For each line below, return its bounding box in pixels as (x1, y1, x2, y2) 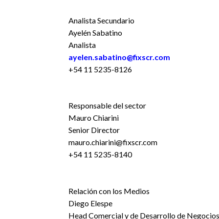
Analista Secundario (68, 16, 134, 25)
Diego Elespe (68, 198, 112, 208)
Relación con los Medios (68, 186, 150, 196)
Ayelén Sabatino (68, 28, 122, 37)
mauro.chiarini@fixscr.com (68, 137, 157, 147)
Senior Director (68, 125, 120, 134)
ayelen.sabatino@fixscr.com (68, 52, 170, 62)
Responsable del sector (68, 101, 146, 110)
